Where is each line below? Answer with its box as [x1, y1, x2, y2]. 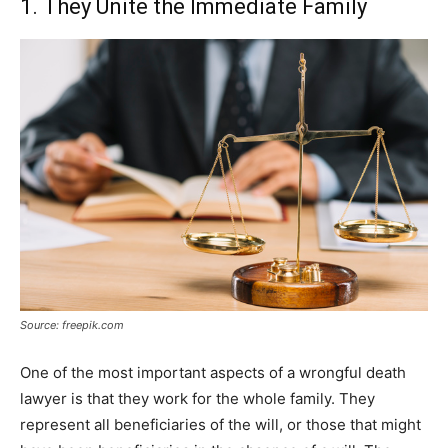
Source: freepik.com [20, 317, 124, 332]
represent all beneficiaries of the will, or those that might [20, 414, 421, 434]
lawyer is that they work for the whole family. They [20, 388, 375, 408]
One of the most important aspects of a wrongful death [20, 362, 406, 382]
